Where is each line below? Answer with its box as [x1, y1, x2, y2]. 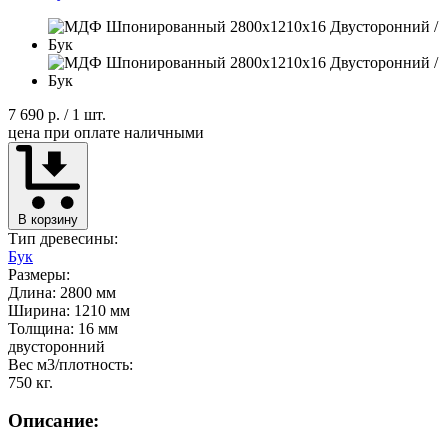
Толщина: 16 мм [8, 319, 118, 337]
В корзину [18, 211, 78, 227]
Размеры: [8, 265, 70, 283]
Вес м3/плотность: [8, 355, 133, 373]
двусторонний [8, 337, 105, 355]
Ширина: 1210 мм [8, 301, 130, 319]
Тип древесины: [8, 229, 118, 247]
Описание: [8, 410, 99, 432]
